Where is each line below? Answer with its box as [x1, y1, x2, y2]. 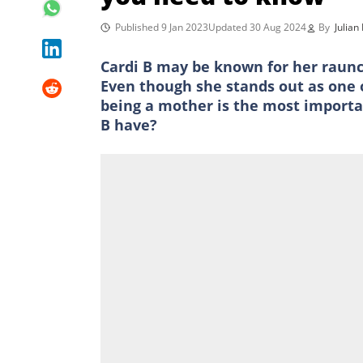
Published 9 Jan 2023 [115, 19, 208, 34]
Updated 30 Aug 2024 [208, 19, 306, 34]
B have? [100, 114, 157, 135]
